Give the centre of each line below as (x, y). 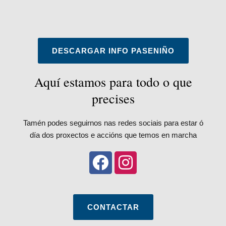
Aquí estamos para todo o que (113, 82)
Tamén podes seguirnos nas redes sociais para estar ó (113, 123)
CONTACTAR (113, 207)
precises (113, 98)
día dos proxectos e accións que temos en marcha (113, 135)
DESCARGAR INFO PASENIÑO (113, 51)
